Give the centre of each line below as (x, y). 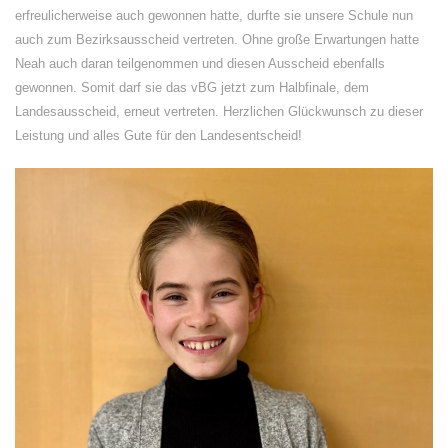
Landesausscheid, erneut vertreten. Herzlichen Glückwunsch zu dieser (219, 111)
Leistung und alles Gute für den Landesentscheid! (158, 135)
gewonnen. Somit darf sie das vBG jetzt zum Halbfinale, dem (192, 87)
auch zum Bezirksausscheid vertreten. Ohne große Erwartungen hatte (217, 39)
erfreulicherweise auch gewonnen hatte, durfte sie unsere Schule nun (214, 15)
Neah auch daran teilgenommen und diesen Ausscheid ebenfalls (200, 63)
